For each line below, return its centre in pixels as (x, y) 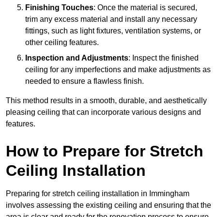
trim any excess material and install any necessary (111, 19)
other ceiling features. (62, 42)
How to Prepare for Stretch (105, 151)
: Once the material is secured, (145, 7)
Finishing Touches (59, 7)
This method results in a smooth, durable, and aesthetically (106, 100)
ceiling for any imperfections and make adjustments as (118, 69)
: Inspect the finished (163, 58)
